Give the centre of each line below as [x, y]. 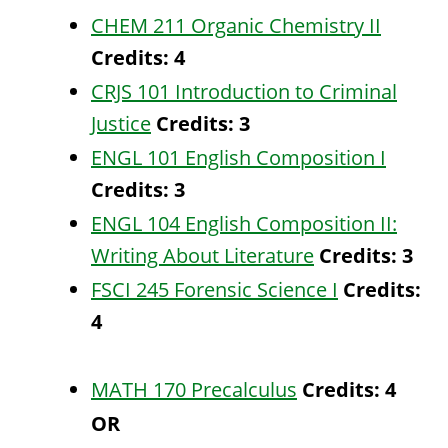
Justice [121, 123]
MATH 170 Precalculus [194, 389]
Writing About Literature [202, 255]
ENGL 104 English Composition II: [244, 223]
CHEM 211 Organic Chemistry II [236, 25]
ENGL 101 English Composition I [238, 157]
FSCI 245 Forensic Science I [214, 289]
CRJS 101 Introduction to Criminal [244, 91]
